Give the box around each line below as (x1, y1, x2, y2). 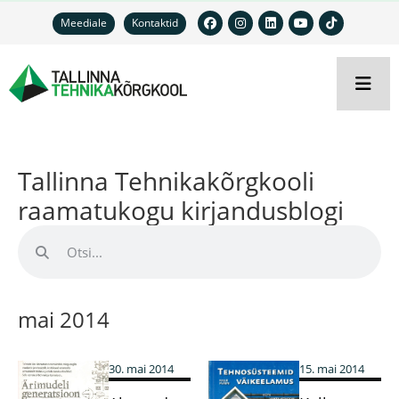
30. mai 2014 (108, 361, 174, 377)
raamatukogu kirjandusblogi (18, 193, 344, 227)
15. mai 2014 (298, 361, 364, 377)
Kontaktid (132, 15, 178, 30)
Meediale (61, 15, 107, 30)
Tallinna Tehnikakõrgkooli (18, 164, 314, 198)
